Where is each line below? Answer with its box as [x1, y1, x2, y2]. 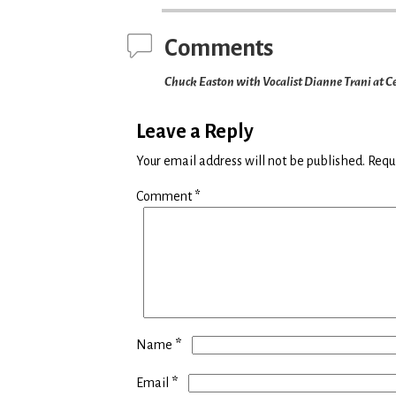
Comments [164, 34, 273, 61]
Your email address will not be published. [136, 154, 365, 169]
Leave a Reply [136, 120, 254, 142]
